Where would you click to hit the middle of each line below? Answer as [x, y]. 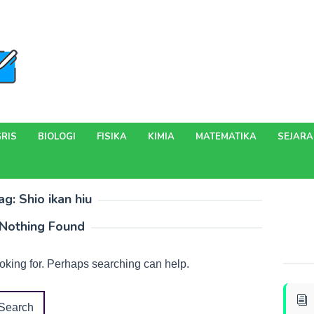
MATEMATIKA [226, 137]
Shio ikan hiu [55, 199]
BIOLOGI [57, 137]
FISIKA [112, 137]
